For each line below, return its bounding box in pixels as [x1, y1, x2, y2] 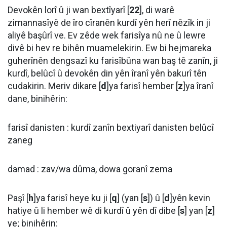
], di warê [139, 5, 174, 15]
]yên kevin [170, 193, 210, 203]
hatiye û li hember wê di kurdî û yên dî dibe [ [8, 205, 180, 216]
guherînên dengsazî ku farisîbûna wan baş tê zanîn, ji [8, 55, 218, 66]
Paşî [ [8, 193, 28, 203]
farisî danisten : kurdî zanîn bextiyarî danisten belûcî [8, 122, 214, 133]
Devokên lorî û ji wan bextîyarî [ [8, 5, 129, 15]
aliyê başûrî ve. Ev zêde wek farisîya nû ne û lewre [8, 30, 206, 41]
